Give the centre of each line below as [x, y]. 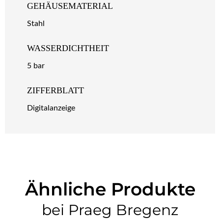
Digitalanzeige [51, 108]
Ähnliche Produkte [110, 189]
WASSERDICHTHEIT [68, 48]
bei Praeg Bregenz [110, 210]
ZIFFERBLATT [55, 90]
